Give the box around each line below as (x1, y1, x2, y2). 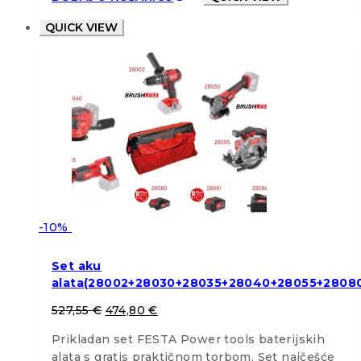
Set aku (52, 259, 102, 274)
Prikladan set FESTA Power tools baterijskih (52, 331, 326, 346)
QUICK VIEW (45, 19, 118, 35)
